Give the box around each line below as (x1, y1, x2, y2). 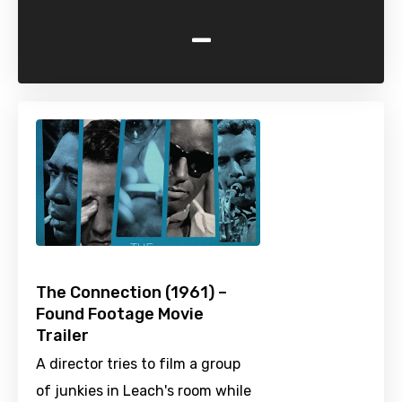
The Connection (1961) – (36, 283, 227, 303)
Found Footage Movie (36, 304, 204, 325)
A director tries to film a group (36, 355, 240, 373)
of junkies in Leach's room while (36, 382, 251, 400)
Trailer (36, 326, 89, 346)
